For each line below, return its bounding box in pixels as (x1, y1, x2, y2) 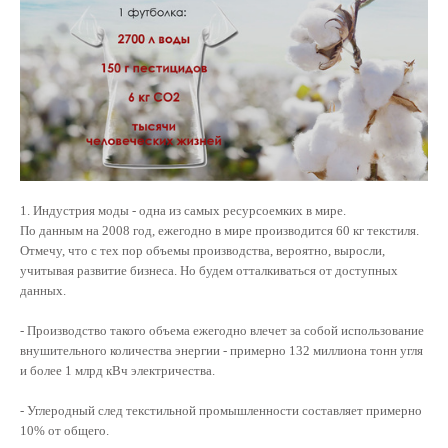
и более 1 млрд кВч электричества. (20, 362, 215, 378)
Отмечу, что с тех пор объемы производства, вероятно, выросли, (20, 242, 385, 258)
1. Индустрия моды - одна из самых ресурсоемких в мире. (20, 202, 349, 218)
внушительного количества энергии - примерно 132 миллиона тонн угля (20, 342, 423, 358)
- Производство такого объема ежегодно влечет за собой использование (20, 322, 424, 338)
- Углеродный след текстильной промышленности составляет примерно (20, 402, 422, 418)
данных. (20, 282, 69, 298)
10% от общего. (20, 422, 109, 438)
